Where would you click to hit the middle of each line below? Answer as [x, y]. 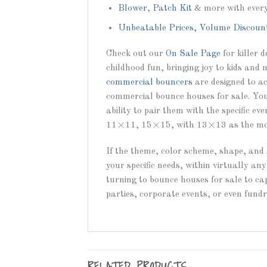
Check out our [136, 54]
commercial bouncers [149, 83]
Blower [132, 8]
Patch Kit [172, 8]
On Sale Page [193, 54]
